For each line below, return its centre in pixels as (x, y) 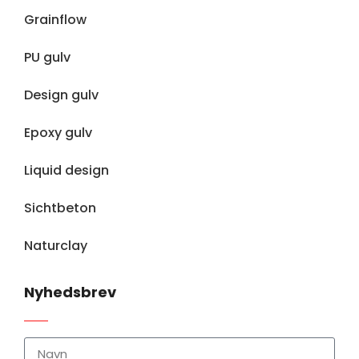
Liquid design (67, 171)
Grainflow (55, 20)
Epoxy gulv (58, 133)
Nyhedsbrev (70, 292)
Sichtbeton (60, 208)
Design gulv (61, 95)
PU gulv (47, 58)
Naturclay (56, 246)
